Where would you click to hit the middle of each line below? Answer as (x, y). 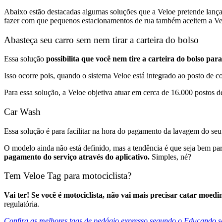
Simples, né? (170, 157)
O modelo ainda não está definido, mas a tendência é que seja (100, 148)
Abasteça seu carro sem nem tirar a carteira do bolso (101, 40)
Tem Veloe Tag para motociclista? (68, 176)
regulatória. (22, 204)
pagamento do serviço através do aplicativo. (77, 157)
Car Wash (22, 111)
